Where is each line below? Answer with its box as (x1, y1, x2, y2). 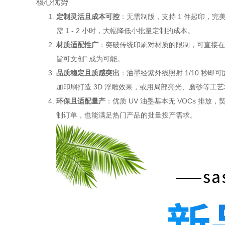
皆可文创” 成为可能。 (56, 55, 124, 63)
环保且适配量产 (56, 97, 105, 105)
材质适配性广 (56, 41, 98, 49)
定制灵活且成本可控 (56, 13, 120, 21)
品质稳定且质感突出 (56, 69, 120, 77)
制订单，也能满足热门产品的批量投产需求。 (56, 111, 197, 120)
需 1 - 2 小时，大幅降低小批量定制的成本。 (56, 27, 194, 35)
